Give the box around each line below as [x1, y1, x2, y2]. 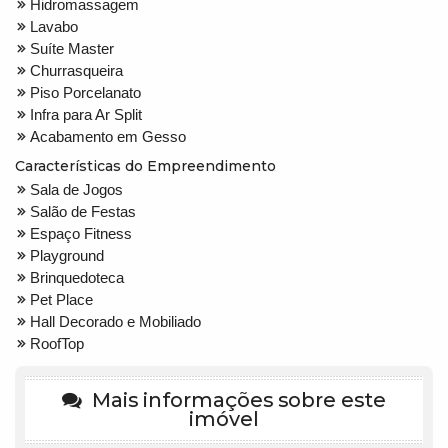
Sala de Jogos [30, 180, 123, 198]
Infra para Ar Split [30, 105, 142, 123]
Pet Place [30, 290, 93, 308]
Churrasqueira [30, 61, 123, 79]
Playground [30, 246, 104, 264]
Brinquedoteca [30, 268, 124, 286]
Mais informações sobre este [87, 387, 386, 412]
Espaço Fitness [30, 224, 132, 242]
